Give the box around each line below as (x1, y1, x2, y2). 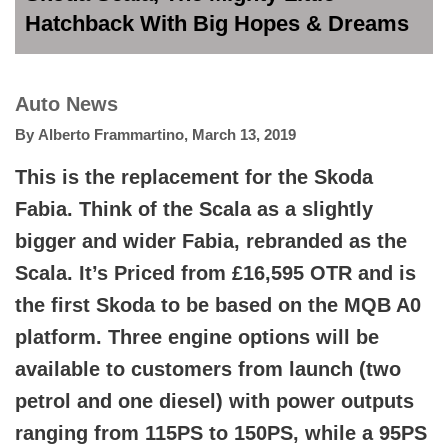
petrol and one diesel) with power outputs (15, 389, 414, 412)
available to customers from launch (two (15, 357, 401, 380)
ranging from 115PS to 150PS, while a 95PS (15, 421, 427, 444)
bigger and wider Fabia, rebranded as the (15, 229, 407, 252)
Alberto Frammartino (38, 125, 184, 143)
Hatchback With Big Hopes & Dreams (25, 10, 409, 36)
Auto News (15, 92, 118, 115)
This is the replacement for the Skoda (15, 165, 373, 188)
